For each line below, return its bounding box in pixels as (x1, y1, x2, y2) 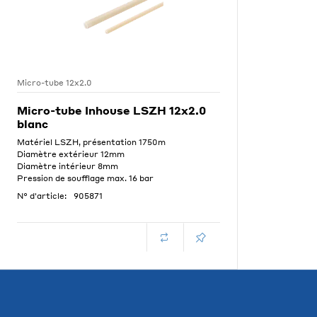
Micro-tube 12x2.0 (17, 78, 92, 88)
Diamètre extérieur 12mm (17, 149, 125, 159)
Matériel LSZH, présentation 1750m (17, 137, 166, 147)
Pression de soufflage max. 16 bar (17, 173, 154, 183)
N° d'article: (17, 191, 67, 201)
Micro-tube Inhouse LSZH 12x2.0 (17, 103, 206, 117)
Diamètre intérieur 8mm (17, 161, 118, 171)
